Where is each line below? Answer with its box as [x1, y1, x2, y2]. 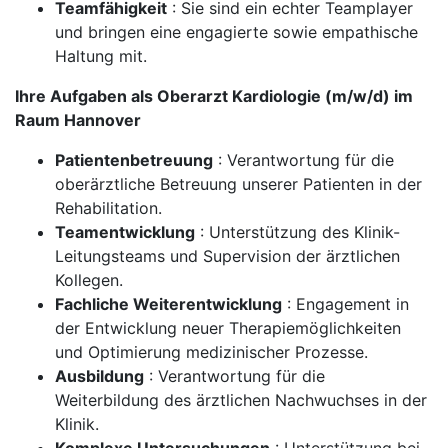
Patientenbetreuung [55, 150, 213, 170]
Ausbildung [55, 366, 144, 386]
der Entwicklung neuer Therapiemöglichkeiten [55, 318, 401, 338]
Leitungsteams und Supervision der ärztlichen [55, 246, 400, 266]
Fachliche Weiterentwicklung [55, 294, 282, 314]
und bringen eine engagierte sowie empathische [55, 22, 418, 42]
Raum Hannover [15, 110, 141, 130]
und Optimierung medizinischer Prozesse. [55, 342, 368, 362]
